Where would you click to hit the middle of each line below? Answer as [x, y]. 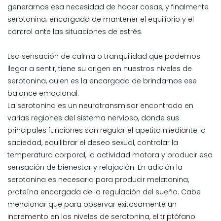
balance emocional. [43, 93]
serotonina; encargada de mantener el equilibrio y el [101, 19]
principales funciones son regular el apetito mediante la [107, 130]
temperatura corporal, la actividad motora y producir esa [110, 155]
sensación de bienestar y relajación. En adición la [95, 167]
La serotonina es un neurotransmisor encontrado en [100, 105]
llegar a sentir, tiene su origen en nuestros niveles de [100, 68]
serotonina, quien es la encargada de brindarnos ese [102, 81]
